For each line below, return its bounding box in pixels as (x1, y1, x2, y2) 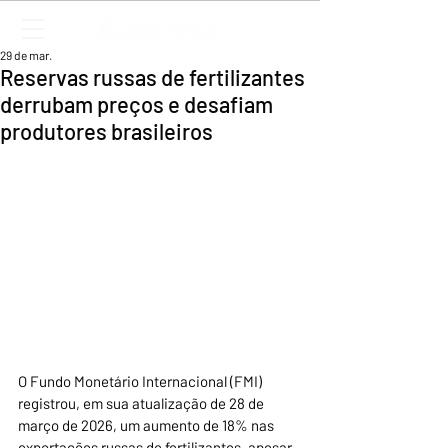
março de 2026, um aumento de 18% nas (18, 416, 277, 435)
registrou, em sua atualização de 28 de (18, 394, 267, 413)
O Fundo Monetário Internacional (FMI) (18, 372, 265, 391)
